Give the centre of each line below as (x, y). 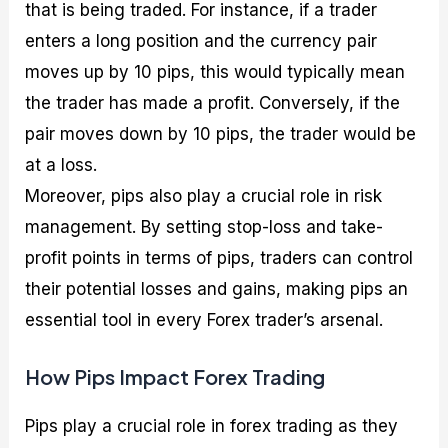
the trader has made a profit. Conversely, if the (213, 102)
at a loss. (61, 164)
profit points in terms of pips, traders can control (219, 257)
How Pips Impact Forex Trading (175, 377)
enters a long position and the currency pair (201, 40)
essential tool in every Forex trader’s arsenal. (204, 319)
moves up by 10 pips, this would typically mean (215, 71)
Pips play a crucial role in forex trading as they (212, 426)
